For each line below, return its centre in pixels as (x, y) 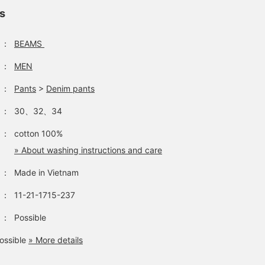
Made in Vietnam (46, 172)
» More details (56, 240)
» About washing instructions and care (88, 150)
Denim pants (70, 88)
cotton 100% (38, 133)
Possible (30, 217)
